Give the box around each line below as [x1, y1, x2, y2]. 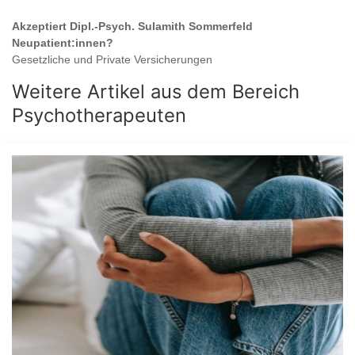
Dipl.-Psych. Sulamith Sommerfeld [70, 20, 253, 33]
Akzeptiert [12, 20, 70, 33]
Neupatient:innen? [12, 36, 113, 50]
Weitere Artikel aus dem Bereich [12, 80, 300, 104]
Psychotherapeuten [12, 104, 186, 128]
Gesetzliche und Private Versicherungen [12, 53, 212, 67]
